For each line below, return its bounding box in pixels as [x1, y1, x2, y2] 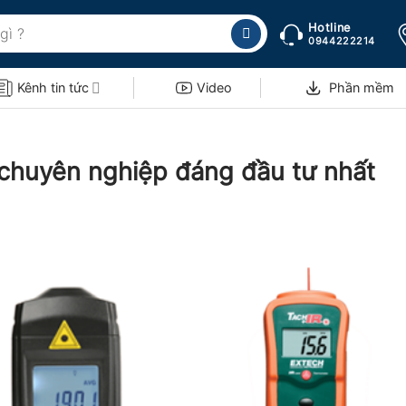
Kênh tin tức [17, 80, 90, 95]
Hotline [308, 21, 351, 35]
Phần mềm [329, 80, 395, 95]
